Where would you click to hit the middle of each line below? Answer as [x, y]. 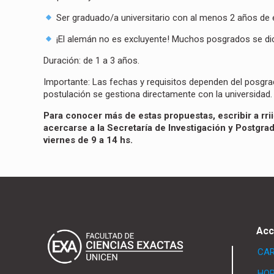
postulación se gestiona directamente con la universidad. [158, 94]
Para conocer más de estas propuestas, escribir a [153, 116]
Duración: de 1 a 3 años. [92, 61]
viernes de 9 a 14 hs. [88, 140]
